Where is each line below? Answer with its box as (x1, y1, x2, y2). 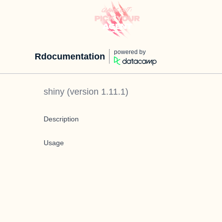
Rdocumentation (35, 52, 105, 61)
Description (44, 115, 79, 123)
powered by (114, 49, 146, 55)
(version (64, 87, 101, 97)
